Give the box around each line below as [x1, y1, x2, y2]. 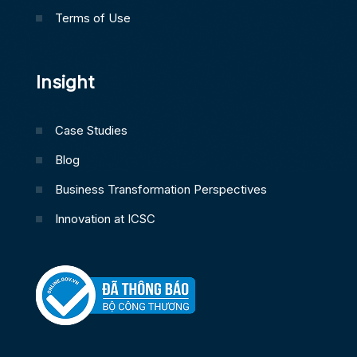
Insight [35, 71, 94, 92]
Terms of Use [54, 10, 131, 25]
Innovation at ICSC [54, 210, 155, 226]
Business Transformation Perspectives [54, 181, 267, 197]
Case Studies [54, 122, 127, 138]
